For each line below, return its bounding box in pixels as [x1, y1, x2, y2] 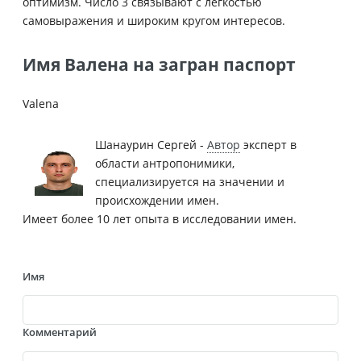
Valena [23, 95, 59, 111]
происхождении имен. [95, 192, 219, 208]
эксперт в [240, 136, 297, 152]
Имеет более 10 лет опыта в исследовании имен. [23, 210, 297, 226]
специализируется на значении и [95, 173, 284, 189]
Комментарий [23, 326, 97, 339]
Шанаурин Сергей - [95, 136, 207, 152]
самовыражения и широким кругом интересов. [23, 12, 285, 28]
